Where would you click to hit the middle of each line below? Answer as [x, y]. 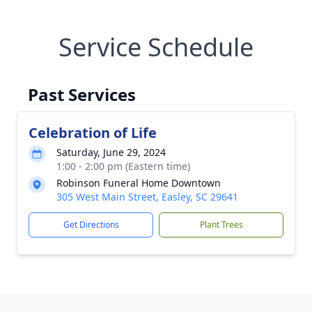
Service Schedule [156, 47]
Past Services [82, 94]
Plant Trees [221, 225]
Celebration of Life [93, 133]
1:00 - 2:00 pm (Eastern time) [123, 166]
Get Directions [91, 225]
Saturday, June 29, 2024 [111, 152]
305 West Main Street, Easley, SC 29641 [147, 197]
